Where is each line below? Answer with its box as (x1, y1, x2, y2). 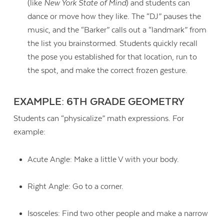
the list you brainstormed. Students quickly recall (27, 39, 197, 48)
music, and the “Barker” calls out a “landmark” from (27, 25, 206, 35)
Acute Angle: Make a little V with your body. (27, 154, 181, 164)
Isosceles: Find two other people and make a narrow (27, 209, 208, 218)
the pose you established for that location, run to (27, 52, 197, 62)
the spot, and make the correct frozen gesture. (27, 66, 189, 75)
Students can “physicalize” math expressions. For (13, 114, 184, 123)
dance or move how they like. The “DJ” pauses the (27, 12, 201, 21)
